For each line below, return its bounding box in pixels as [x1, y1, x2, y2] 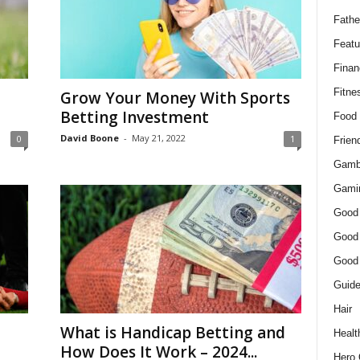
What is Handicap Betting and [59, 322, 285, 343]
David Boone [59, 132, 119, 144]
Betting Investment [59, 107, 209, 128]
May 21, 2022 [131, 132, 186, 144]
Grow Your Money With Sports [59, 88, 290, 108]
